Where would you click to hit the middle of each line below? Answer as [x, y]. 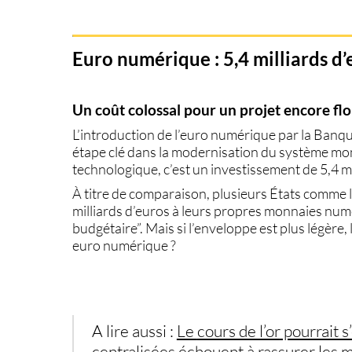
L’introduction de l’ [126, 135]
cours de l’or [238, 331]
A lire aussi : [134, 331]
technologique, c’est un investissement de [196, 169]
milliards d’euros [121, 211]
